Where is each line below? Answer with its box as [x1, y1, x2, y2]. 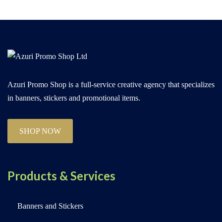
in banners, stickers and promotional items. [7, 94, 140, 103]
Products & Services [7, 168, 115, 183]
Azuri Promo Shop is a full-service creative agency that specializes [7, 80, 215, 89]
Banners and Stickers [17, 202, 83, 211]
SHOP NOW [19, 127, 61, 136]
